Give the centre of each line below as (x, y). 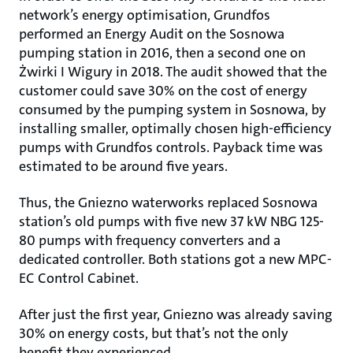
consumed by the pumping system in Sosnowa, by (173, 110)
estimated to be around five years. (123, 166)
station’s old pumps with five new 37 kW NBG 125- (171, 221)
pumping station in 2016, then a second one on (162, 53)
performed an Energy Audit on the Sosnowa (152, 34)
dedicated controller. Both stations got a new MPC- (175, 259)
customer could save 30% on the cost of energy (163, 91)
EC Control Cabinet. (79, 278)
